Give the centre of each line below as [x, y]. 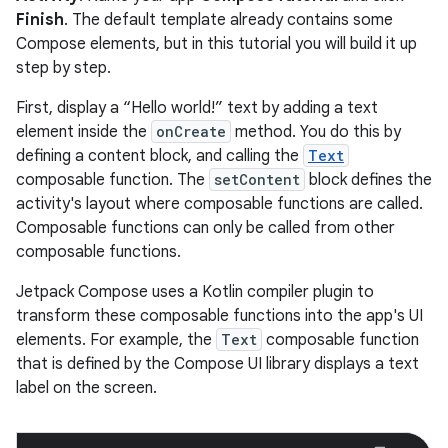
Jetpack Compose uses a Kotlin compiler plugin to [195, 291]
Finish [40, 19]
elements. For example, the [116, 339]
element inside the [83, 131]
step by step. [63, 67]
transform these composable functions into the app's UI [219, 315]
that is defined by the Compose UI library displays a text [217, 363]
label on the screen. [86, 387]
